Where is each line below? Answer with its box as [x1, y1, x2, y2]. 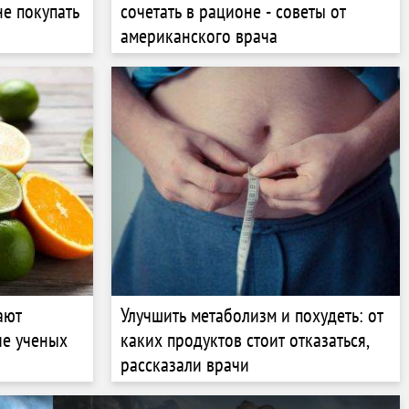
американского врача [121, 22, 278, 48]
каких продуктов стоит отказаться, [121, 326, 370, 352]
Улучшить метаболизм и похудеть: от [121, 301, 383, 328]
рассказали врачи [121, 351, 249, 377]
